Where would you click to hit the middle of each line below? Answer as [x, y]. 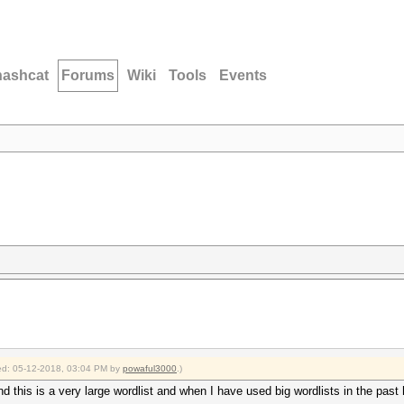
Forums [88, 75]
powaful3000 [150, 368]
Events [243, 75]
